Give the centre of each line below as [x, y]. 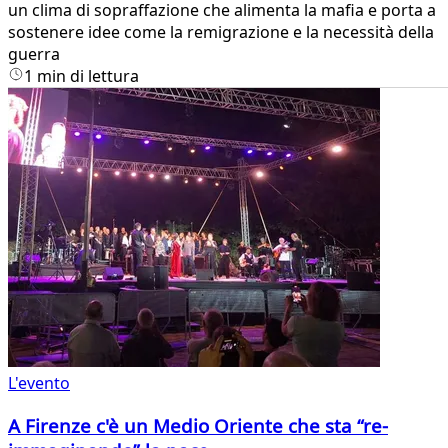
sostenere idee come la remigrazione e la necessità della [221, 31]
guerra [34, 53]
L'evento [39, 382]
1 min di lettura [81, 75]
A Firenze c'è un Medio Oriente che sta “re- [198, 425]
